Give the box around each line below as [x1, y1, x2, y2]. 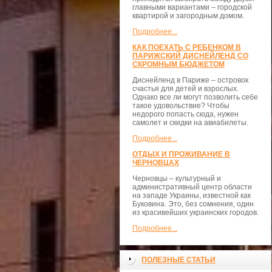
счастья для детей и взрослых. [132, 84, 239, 93]
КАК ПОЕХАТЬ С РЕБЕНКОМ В [132, 43, 241, 52]
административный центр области [132, 183, 252, 191]
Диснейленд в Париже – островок [132, 76, 248, 84]
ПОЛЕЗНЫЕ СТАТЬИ [141, 256, 216, 264]
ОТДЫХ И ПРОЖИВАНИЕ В [132, 150, 230, 158]
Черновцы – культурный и [132, 174, 221, 183]
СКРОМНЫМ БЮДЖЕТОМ [132, 60, 225, 69]
